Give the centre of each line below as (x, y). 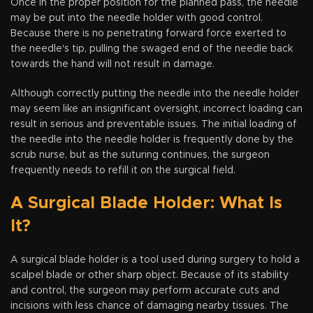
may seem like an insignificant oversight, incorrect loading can (156, 109)
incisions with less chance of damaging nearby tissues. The (150, 306)
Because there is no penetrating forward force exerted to (148, 33)
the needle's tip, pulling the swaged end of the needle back (152, 49)
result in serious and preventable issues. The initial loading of (154, 124)
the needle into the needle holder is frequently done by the (152, 139)
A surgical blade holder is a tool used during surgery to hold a (155, 260)
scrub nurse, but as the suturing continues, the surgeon (140, 155)
